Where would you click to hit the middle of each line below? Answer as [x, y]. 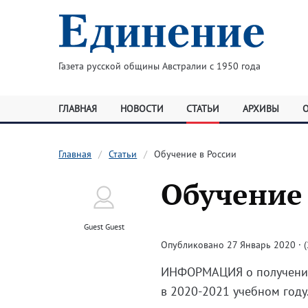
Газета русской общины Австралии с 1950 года [159, 66]
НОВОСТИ [142, 109]
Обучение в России [196, 154]
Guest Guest [104, 227]
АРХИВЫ [261, 109]
